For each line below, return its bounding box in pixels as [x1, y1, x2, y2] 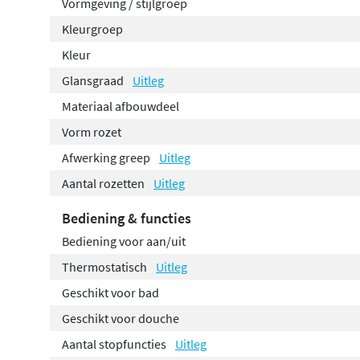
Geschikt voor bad [62, 284, 159, 301]
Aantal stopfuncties [62, 335, 169, 352]
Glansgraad [62, 72, 126, 88]
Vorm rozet [62, 123, 121, 140]
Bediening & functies [62, 208, 191, 227]
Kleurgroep [62, 20, 123, 37]
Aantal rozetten [62, 174, 147, 191]
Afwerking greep [62, 149, 153, 166]
